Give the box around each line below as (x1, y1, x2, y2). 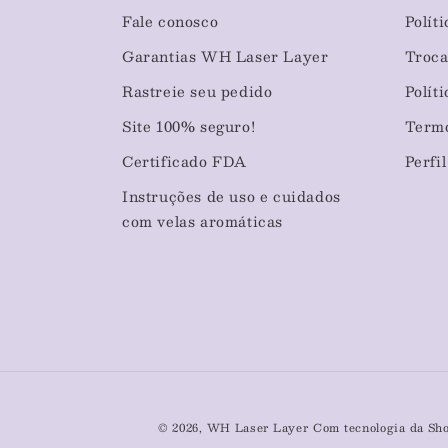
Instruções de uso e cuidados (122, 184, 341, 209)
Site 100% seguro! (122, 114, 256, 139)
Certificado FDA (122, 149, 247, 174)
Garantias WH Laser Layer (122, 44, 329, 69)
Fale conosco (122, 9, 219, 34)
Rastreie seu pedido (122, 79, 273, 104)
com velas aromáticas (122, 209, 284, 234)
